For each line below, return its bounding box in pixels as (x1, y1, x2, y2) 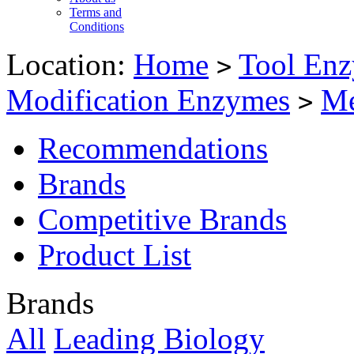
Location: (6, 47, 134, 82)
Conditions (70, 20, 124, 34)
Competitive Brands (38, 202, 287, 237)
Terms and (70, 6, 122, 20)
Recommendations (38, 131, 268, 166)
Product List (38, 238, 191, 273)
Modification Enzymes (6, 83, 290, 118)
